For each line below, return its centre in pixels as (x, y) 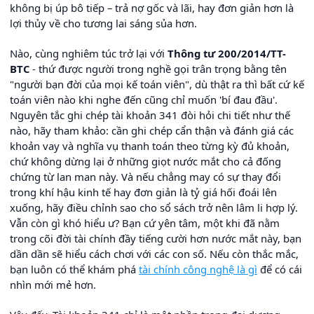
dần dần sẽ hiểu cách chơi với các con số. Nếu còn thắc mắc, (154, 253)
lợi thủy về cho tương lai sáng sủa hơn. (103, 23)
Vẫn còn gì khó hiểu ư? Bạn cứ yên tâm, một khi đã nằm (145, 223)
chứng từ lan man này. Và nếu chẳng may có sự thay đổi (145, 176)
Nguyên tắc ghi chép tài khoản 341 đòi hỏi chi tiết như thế (150, 115)
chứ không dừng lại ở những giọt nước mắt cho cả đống (145, 161)
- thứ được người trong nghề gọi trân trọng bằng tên (158, 68)
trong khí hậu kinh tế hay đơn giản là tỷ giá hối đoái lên (143, 192)
